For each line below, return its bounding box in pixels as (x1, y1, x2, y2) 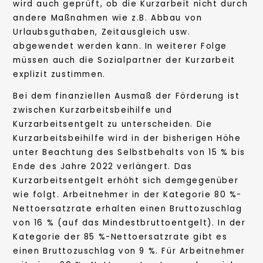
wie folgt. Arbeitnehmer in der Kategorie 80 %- (13, 189, 242, 201)
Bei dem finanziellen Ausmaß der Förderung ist (13, 90, 240, 102)
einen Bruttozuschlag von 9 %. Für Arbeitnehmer (13, 245, 245, 257)
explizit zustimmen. (13, 68, 106, 80)
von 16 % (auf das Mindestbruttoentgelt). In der (13, 217, 246, 229)
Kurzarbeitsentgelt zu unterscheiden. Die (13, 119, 213, 130)
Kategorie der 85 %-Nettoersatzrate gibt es (13, 231, 228, 243)
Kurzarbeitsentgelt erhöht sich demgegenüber (13, 175, 239, 187)
